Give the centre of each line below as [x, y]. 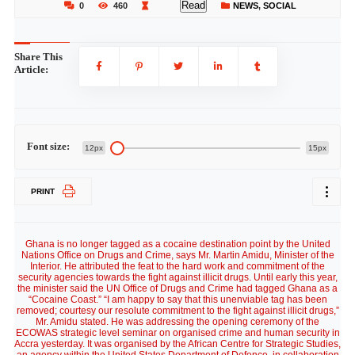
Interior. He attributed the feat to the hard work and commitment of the [177, 266]
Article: [31, 69]
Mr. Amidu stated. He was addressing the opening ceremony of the [177, 322]
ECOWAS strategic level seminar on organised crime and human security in [177, 333]
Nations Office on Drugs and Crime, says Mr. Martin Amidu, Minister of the [177, 255]
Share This [38, 57]
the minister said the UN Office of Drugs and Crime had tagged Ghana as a [177, 288]
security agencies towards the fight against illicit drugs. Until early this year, [177, 277]
